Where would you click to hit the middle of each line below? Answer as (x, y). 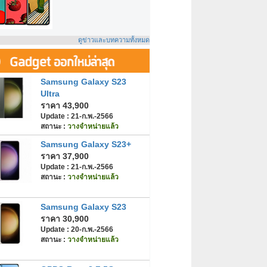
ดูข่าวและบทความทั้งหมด (114, 40)
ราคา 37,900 (65, 156)
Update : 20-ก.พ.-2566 (77, 229)
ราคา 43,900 (65, 105)
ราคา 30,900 (65, 219)
